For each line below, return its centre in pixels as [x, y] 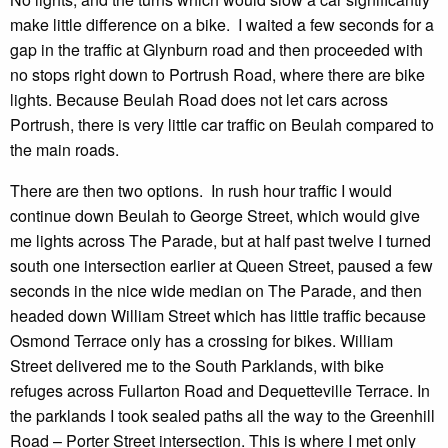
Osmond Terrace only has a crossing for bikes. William [201, 340]
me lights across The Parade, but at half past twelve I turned [220, 240]
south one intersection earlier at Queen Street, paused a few [221, 265]
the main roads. [64, 149]
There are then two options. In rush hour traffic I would [201, 190]
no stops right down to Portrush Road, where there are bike [217, 74]
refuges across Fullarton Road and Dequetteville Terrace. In [220, 390]
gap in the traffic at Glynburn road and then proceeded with [216, 49]
